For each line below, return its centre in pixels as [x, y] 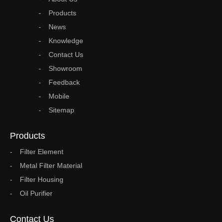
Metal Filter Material [51, 166]
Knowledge [66, 41]
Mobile [59, 96]
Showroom [65, 68]
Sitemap [61, 110]
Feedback [64, 82]
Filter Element [42, 152]
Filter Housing [42, 179]
